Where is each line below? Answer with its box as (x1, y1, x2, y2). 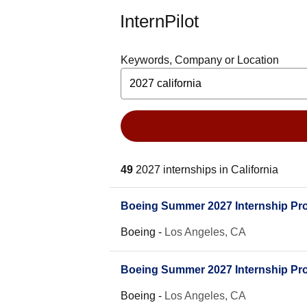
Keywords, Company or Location (121, 54, 279, 66)
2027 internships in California (136, 164, 278, 175)
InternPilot (120, 11, 199, 32)
